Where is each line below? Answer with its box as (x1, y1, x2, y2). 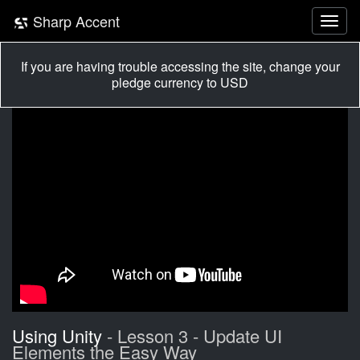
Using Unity (12, 322, 102, 348)
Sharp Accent (29, 10, 120, 31)
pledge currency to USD (112, 73, 248, 92)
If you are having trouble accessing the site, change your (20, 57, 340, 76)
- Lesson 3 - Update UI (102, 322, 282, 348)
